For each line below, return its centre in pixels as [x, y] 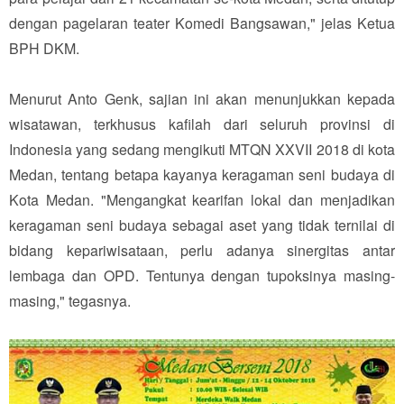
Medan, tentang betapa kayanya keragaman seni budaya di [202, 174]
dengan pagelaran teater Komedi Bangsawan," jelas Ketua [202, 23]
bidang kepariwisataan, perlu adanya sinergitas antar [202, 250]
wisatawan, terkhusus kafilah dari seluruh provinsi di [202, 124]
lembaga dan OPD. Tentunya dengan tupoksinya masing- [202, 275]
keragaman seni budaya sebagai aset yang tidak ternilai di [202, 225]
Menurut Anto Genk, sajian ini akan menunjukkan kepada [202, 98]
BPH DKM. [44, 48]
